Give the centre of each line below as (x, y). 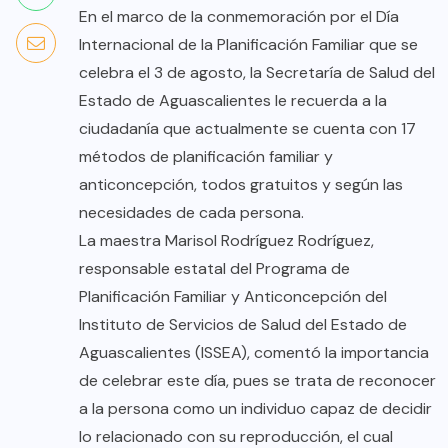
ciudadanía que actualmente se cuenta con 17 (247, 128)
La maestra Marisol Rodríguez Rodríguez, (226, 240)
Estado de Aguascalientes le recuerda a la (233, 100)
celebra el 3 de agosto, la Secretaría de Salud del (257, 72)
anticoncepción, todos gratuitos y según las (241, 184)
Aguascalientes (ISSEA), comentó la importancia (254, 352)
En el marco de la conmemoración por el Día (239, 16)
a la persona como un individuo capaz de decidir (255, 408)
